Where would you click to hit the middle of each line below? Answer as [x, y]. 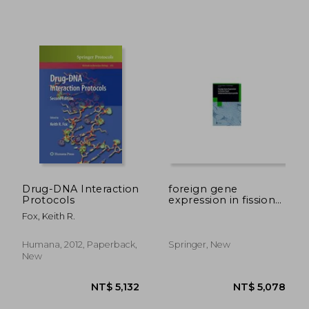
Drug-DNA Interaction [81, 189]
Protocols [49, 200]
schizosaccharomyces [226, 222]
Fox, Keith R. [49, 216]
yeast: [183, 211]
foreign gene [203, 189]
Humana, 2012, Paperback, [80, 244]
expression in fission [222, 200]
